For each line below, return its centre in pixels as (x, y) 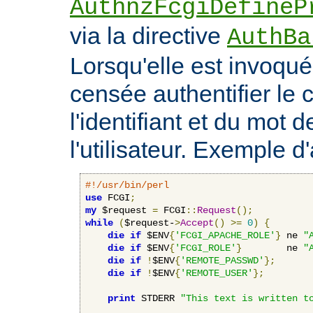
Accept (197, 223)
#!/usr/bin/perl (127, 185)
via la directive (148, 35)
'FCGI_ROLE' (205, 248)
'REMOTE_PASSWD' (222, 260)
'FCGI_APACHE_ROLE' (225, 235)
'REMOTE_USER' (217, 273)
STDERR (158, 298)
